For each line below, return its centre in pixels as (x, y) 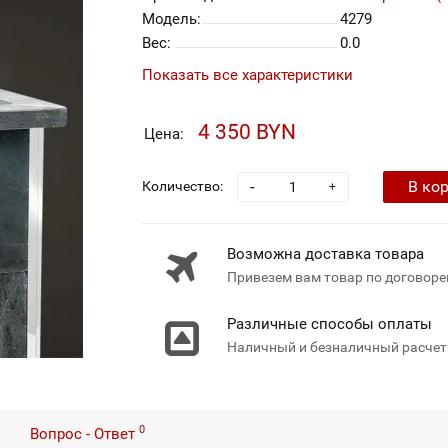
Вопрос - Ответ (84, 434)
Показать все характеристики (247, 75)
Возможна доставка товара (325, 254)
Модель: (171, 19)
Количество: (182, 185)
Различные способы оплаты (329, 324)
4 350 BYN (246, 132)
